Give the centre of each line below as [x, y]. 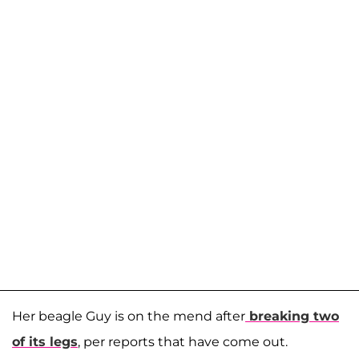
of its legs [45, 341]
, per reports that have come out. [186, 341]
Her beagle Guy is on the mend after [129, 316]
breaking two [294, 316]
